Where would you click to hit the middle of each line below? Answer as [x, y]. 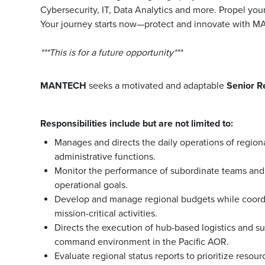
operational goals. [91, 185]
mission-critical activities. [106, 213]
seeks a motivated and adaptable [156, 85]
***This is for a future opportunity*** [111, 52]
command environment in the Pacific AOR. [142, 242]
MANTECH [63, 85]
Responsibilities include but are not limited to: [137, 123]
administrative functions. [105, 156]
